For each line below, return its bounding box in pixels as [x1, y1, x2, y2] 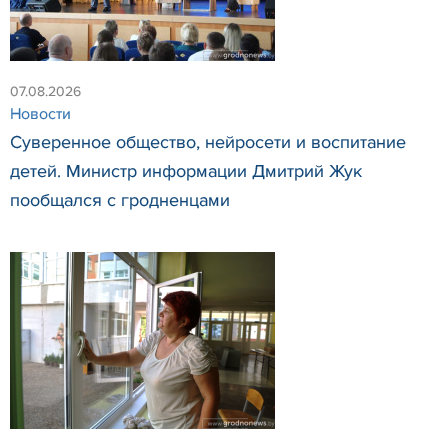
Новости [10, 103, 71, 124]
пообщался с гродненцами [10, 188, 230, 211]
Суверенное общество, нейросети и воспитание [10, 130, 406, 153]
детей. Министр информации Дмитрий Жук [10, 159, 362, 182]
